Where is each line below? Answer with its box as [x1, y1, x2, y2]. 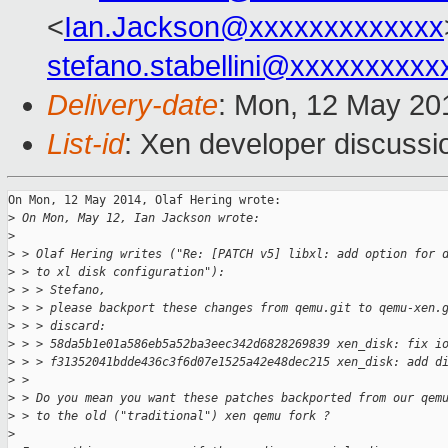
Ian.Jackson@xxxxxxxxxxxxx [64, 11, 444, 44]
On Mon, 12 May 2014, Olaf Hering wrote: [8, 193, 281, 208]
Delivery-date [47, 89, 218, 122]
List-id [47, 128, 124, 161]
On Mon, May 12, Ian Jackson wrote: [15, 211, 260, 226]
